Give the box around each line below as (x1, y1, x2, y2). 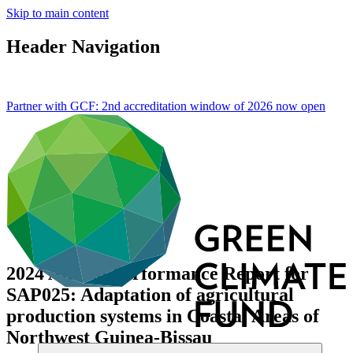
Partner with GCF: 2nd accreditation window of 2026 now (6, 98, 301, 113)
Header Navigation (6, 35, 160, 57)
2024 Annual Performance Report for (6, 262, 309, 284)
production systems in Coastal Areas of (6, 305, 319, 326)
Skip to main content (6, 6, 109, 20)
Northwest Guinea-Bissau (6, 326, 212, 347)
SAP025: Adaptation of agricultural (6, 284, 294, 305)
